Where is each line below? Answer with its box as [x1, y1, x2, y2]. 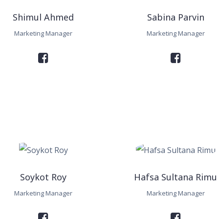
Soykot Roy [20, 171, 67, 183]
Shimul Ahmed [13, 11, 74, 23]
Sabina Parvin [147, 11, 204, 23]
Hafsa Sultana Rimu [134, 171, 218, 183]
